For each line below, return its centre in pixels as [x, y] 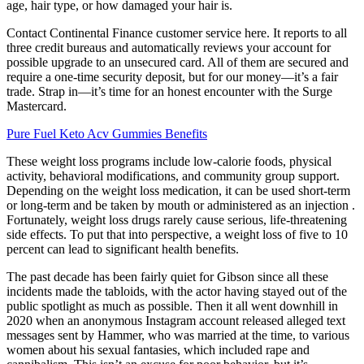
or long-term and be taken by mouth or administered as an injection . [181, 205]
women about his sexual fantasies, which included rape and [158, 349]
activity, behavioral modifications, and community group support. [173, 175]
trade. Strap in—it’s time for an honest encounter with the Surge [169, 91]
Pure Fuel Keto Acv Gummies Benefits [107, 133]
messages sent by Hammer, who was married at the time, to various [178, 335]
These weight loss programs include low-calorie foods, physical [169, 161]
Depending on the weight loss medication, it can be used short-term [178, 190]
